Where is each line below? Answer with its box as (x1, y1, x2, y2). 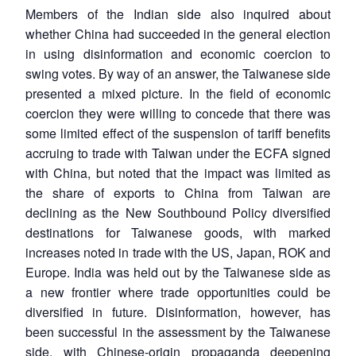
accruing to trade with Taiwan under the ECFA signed (25, 143, 331, 162)
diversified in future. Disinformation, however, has (25, 302, 331, 321)
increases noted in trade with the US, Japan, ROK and (25, 242, 331, 261)
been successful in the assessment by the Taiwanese (25, 322, 331, 341)
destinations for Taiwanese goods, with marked (25, 222, 331, 242)
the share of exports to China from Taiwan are (25, 183, 331, 202)
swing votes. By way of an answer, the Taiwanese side (25, 64, 331, 83)
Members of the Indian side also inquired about (25, 4, 331, 23)
